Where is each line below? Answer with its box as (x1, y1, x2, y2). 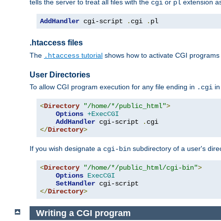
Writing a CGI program (36, 208, 131, 218)
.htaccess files (30, 38, 83, 47)
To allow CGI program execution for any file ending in (30, 82, 197, 91)
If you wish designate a (30, 144, 103, 152)
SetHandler (56, 179, 95, 187)
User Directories (30, 70, 90, 79)
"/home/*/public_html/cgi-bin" (83, 163, 198, 172)
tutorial (79, 51, 103, 59)
